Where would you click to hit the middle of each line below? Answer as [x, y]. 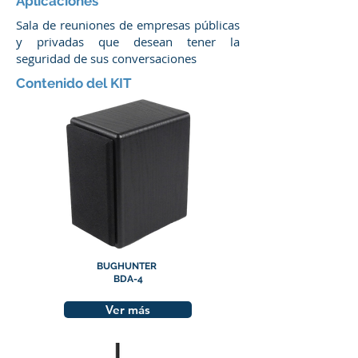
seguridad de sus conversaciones [106, 58]
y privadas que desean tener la [128, 42]
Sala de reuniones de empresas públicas [128, 25]
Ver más [128, 310]
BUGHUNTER [128, 266]
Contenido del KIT [74, 83]
